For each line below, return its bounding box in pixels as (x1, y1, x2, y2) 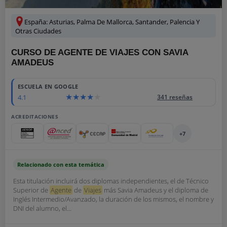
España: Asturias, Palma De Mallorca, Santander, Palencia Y (24, 17, 200, 26)
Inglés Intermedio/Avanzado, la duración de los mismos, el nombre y (13, 195, 214, 204)
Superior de (13, 185, 50, 195)
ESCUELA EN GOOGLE (18, 83, 79, 90)
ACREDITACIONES (11, 113, 58, 120)
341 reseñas (157, 93, 193, 101)
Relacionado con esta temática (17, 161, 104, 168)
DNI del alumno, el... (13, 204, 71, 213)
